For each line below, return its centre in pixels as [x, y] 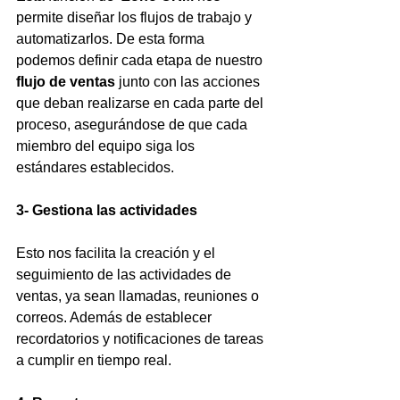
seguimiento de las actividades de [125, 275]
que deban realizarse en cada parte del [142, 103]
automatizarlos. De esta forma [112, 39]
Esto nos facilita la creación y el [117, 253]
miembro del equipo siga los [107, 146]
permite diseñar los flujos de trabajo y [136, 17]
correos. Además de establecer [116, 317]
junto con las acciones [189, 82]
